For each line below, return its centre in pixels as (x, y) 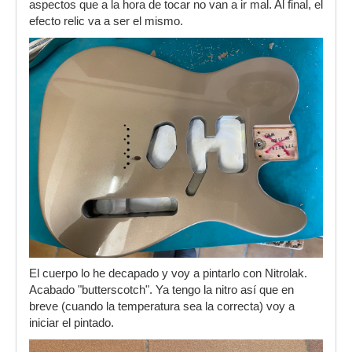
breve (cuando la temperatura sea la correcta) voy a (162, 307)
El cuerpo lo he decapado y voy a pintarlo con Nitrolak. (168, 274)
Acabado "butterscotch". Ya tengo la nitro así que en (161, 290)
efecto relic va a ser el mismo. (106, 21)
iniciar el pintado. (71, 323)
